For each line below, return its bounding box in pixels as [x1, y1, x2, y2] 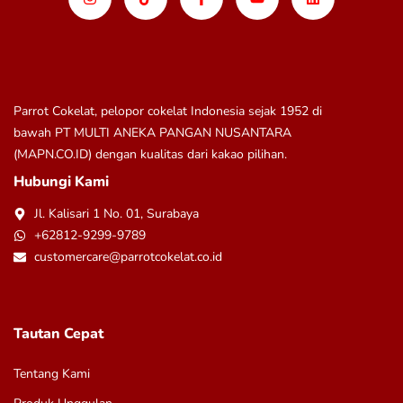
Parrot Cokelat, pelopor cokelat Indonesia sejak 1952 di [13, 102, 322, 120]
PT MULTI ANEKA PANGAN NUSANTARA [55, 123, 291, 141]
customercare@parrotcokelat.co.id [33, 247, 222, 265]
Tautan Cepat [13, 323, 103, 344]
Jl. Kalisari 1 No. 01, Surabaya [33, 204, 199, 222]
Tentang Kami [13, 364, 90, 382]
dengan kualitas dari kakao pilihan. [92, 145, 287, 163]
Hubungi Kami [13, 171, 109, 192]
